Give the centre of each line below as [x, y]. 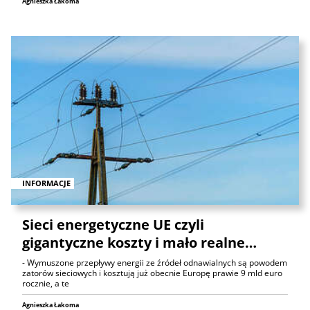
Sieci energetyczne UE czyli [113, 225]
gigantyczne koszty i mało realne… [139, 243]
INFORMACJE [46, 183]
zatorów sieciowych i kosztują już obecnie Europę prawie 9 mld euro [152, 273]
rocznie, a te [46, 284]
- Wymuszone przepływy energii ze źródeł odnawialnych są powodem [155, 263]
